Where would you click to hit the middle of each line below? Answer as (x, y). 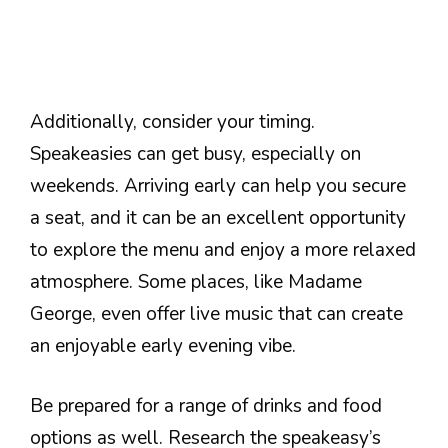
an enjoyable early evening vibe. (163, 345)
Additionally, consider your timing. (172, 121)
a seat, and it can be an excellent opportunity (218, 217)
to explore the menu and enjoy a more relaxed (223, 249)
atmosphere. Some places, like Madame (196, 281)
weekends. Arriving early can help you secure (218, 185)
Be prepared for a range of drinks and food (206, 406)
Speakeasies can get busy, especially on (195, 153)
